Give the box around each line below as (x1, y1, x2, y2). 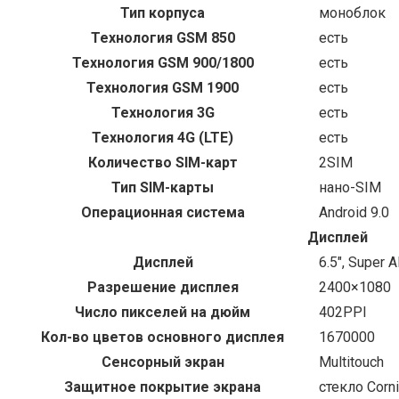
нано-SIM (319, 179, 381, 197)
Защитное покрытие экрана (64, 379, 261, 396)
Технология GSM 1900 (86, 79, 239, 97)
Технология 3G (110, 104, 215, 122)
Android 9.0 (319, 204, 389, 222)
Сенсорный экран (101, 354, 224, 371)
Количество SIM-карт (87, 154, 238, 172)
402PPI (319, 304, 367, 322)
